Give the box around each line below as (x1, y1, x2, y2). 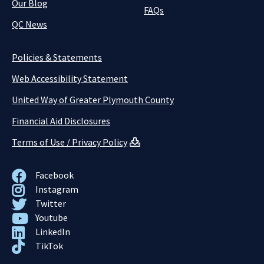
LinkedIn (35, 226, 70, 237)
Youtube (35, 212, 68, 223)
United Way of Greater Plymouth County (12, 94, 174, 105)
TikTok (35, 240, 63, 252)
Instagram (35, 183, 78, 195)
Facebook (35, 169, 74, 181)
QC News (12, 18, 47, 30)
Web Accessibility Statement (12, 72, 128, 84)
